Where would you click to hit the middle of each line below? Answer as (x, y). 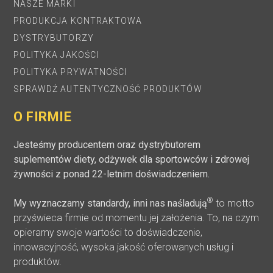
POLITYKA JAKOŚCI (56, 55)
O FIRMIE (43, 116)
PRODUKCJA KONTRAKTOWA (78, 20)
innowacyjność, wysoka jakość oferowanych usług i (123, 247)
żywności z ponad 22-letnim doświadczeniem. (112, 174)
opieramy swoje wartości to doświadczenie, (108, 232)
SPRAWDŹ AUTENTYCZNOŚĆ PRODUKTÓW (108, 89)
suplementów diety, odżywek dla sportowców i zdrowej (131, 159)
